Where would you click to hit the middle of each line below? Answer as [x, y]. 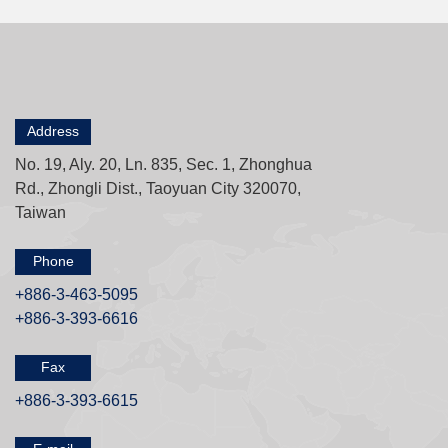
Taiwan [40, 213]
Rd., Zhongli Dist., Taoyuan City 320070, [157, 189]
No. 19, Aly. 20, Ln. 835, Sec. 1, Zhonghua [163, 165]
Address [53, 131]
